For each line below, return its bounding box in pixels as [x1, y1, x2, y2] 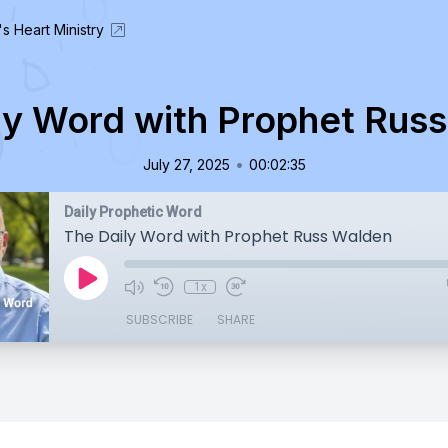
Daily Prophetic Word [64, 204, 202, 220]
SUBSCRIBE [126, 311, 193, 328]
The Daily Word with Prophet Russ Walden [64, 225, 392, 248]
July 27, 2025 [142, 156, 230, 173]
